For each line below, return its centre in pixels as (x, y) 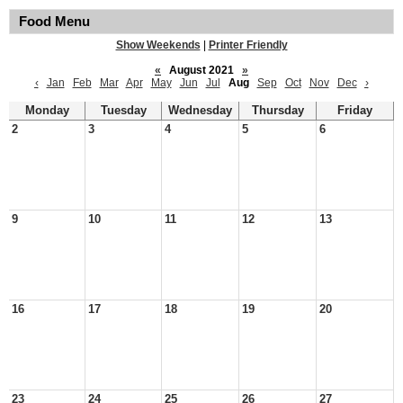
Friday (355, 111)
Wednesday (200, 111)
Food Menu (54, 22)
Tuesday (123, 111)
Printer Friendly (248, 45)
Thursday (278, 111)
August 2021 (201, 70)
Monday (47, 111)
